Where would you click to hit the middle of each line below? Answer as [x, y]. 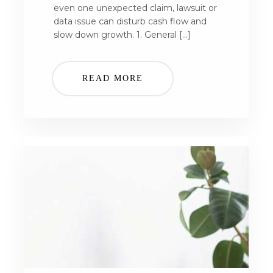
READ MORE [113, 78]
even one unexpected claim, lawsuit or [135, 8]
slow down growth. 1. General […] [122, 35]
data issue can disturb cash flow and [130, 21]
